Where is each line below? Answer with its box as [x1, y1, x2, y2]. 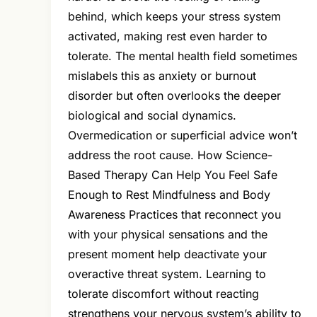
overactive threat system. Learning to [68, 267, 266, 282]
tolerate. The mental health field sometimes [68, 49, 297, 64]
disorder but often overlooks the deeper [68, 88, 281, 103]
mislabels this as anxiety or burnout [68, 69, 256, 83]
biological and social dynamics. [68, 108, 236, 123]
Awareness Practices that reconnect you [68, 207, 281, 222]
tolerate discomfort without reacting [68, 287, 259, 301]
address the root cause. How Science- [68, 148, 272, 163]
